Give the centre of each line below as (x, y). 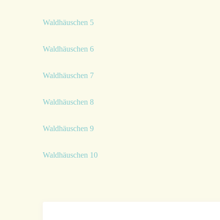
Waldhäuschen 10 (70, 155)
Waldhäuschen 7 (68, 76)
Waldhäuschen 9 (68, 129)
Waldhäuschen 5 (68, 23)
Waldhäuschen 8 (68, 102)
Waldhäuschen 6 (68, 49)
